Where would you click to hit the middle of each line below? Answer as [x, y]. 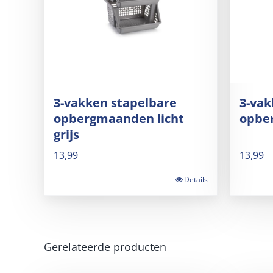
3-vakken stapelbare [115, 103]
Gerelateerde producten [105, 247]
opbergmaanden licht [119, 119]
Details [196, 179]
